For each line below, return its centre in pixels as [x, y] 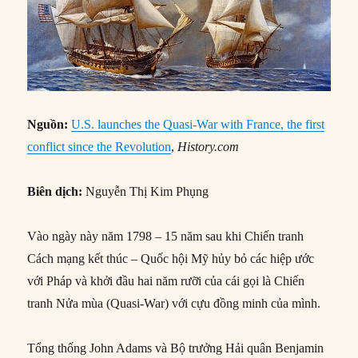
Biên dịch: [55, 192]
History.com [209, 147]
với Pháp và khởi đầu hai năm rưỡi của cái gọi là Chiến [166, 281]
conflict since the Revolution [99, 147]
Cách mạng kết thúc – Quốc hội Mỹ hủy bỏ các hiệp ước [171, 259]
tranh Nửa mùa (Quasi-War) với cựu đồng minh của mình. [174, 304]
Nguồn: [50, 125]
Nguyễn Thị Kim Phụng [146, 192]
